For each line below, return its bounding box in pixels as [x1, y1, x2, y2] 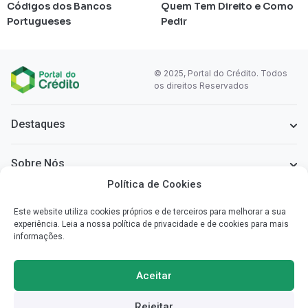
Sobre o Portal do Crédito [11, 241, 140, 254]
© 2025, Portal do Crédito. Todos [154, 68, 287, 79]
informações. [14, 232, 65, 241]
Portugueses [7, 15, 71, 28]
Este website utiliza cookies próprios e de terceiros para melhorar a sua [14, 207, 286, 217]
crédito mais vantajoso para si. [11, 278, 134, 289]
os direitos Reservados [154, 80, 249, 91]
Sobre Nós [11, 157, 65, 170]
